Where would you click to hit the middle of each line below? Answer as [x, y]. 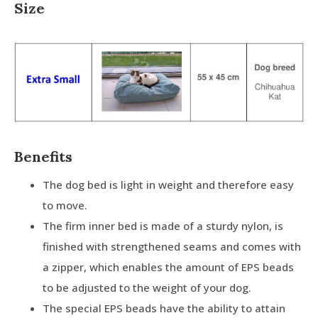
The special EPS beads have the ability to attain [164, 308]
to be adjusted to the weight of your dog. [147, 287]
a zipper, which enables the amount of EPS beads [168, 267]
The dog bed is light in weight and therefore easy [168, 184]
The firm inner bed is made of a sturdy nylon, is [163, 225]
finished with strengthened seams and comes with [172, 246]
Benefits [43, 156]
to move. [65, 205]
